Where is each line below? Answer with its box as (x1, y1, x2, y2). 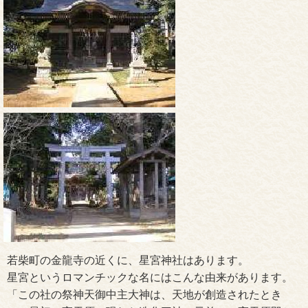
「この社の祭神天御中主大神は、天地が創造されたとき (7, 289, 282, 301)
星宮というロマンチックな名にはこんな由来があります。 (7, 272, 293, 284)
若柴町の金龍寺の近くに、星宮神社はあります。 (7, 254, 249, 267)
